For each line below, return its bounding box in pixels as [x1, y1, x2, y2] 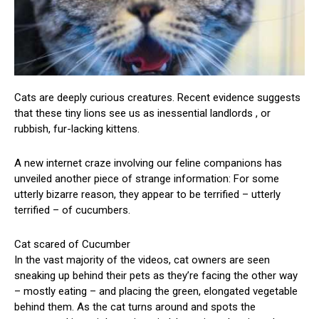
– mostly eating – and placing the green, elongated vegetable [14, 285, 298, 298]
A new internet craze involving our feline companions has [14, 157, 282, 170]
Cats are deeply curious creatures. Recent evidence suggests [14, 91, 300, 105]
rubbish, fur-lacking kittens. [14, 122, 140, 136]
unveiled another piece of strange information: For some [14, 172, 279, 186]
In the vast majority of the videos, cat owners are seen [14, 253, 270, 267]
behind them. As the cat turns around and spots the [14, 300, 256, 314]
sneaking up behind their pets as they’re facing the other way [14, 269, 298, 283]
